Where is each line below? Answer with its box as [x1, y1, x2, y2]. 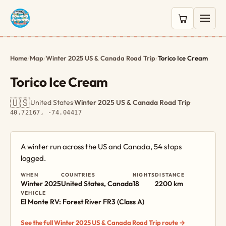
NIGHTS [133, 172, 155, 178]
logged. [21, 153, 46, 163]
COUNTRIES [61, 172, 95, 178]
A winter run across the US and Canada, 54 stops [21, 142, 182, 151]
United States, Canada [61, 179, 133, 188]
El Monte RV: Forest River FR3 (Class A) [21, 197, 144, 206]
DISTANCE [155, 172, 185, 178]
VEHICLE [21, 190, 46, 196]
